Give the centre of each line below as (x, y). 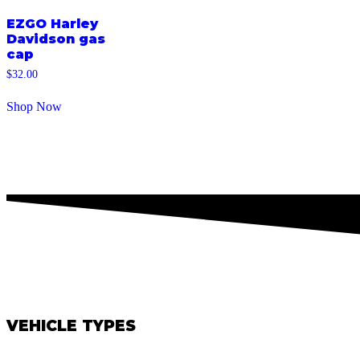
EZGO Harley (52, 24)
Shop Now (34, 107)
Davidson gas (56, 39)
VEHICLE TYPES (71, 325)
